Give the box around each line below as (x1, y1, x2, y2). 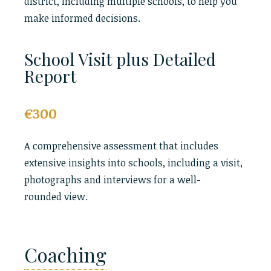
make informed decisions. (24, 11, 140, 25)
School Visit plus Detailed (24, 48, 216, 70)
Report (24, 65, 76, 87)
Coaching (24, 241, 106, 267)
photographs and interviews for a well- (24, 173, 201, 186)
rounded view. (24, 190, 88, 203)
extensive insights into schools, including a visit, (24, 156, 243, 169)
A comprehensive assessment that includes (24, 139, 218, 152)
